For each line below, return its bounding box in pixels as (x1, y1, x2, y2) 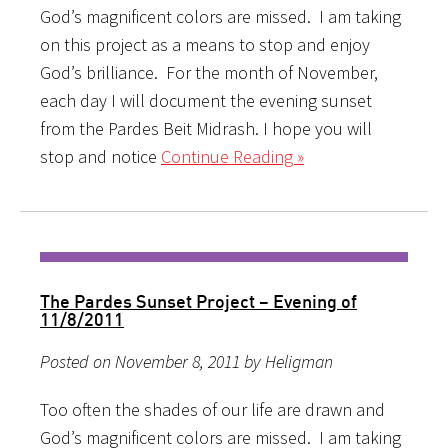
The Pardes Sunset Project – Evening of (40, 289, 357, 312)
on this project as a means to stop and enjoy (40, 32, 370, 56)
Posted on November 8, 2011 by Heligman (40, 349, 333, 373)
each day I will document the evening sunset (40, 88, 372, 112)
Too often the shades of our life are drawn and (40, 397, 385, 421)
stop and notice (40, 144, 161, 168)
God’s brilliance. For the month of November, (40, 60, 378, 84)
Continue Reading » (161, 144, 304, 168)
